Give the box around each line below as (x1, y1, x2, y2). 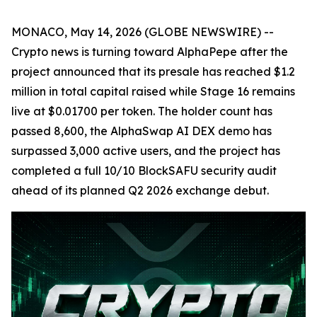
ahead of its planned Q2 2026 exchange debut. (11, 183, 269, 197)
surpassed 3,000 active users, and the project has (11, 144, 280, 158)
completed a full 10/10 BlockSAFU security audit (11, 163, 277, 178)
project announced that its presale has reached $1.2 (11, 64, 295, 79)
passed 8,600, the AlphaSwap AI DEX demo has (11, 124, 272, 138)
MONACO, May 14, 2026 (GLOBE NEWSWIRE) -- (11, 25, 274, 39)
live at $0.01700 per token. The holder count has (11, 104, 272, 118)
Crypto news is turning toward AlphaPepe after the (11, 45, 288, 59)
